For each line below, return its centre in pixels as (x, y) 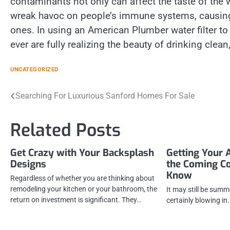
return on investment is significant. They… (76, 199)
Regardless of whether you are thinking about (82, 178)
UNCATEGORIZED (34, 69)
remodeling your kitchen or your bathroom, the (84, 189)
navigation (40, 117)
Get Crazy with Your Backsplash (82, 152)
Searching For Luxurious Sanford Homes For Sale (105, 95)
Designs (28, 164)
